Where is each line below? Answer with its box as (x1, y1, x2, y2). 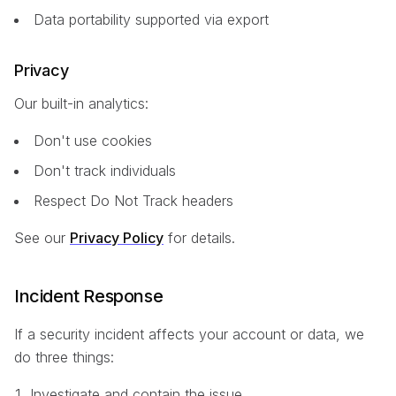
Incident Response (14, 286, 164, 308)
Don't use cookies (34, 132, 152, 150)
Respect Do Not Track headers (34, 192, 233, 210)
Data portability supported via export (34, 11, 269, 29)
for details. (164, 229, 235, 247)
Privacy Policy (70, 229, 164, 247)
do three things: (14, 348, 114, 367)
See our (14, 229, 70, 247)
